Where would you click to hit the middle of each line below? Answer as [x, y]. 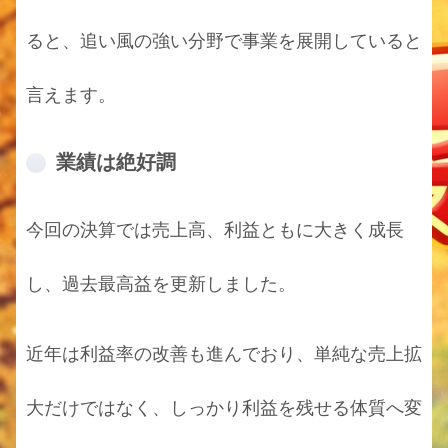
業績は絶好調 [116, 161]
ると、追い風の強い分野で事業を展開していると [224, 40]
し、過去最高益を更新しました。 [161, 283]
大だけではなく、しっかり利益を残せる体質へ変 [224, 408]
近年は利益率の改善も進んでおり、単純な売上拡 [224, 354]
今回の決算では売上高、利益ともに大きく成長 [215, 229]
